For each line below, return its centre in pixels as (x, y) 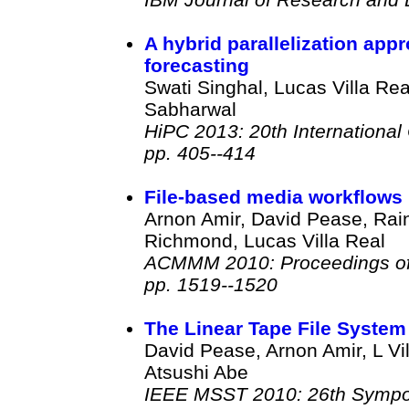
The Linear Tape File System (275, 328)
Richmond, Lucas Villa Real (264, 240)
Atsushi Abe (196, 372)
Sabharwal (190, 109)
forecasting (196, 65)
